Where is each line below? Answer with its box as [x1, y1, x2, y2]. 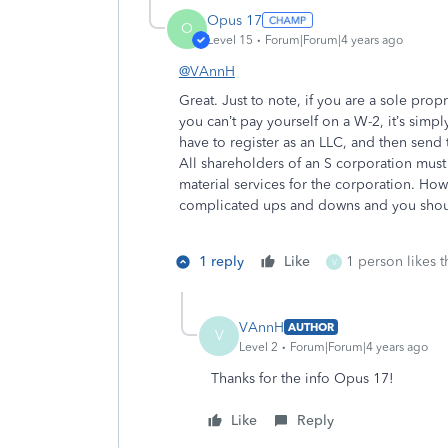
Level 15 [207, 32, 253, 47]
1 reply [199, 253, 244, 270]
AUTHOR [288, 320, 334, 334]
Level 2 [239, 339, 278, 354]
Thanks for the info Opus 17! [211, 370, 394, 387]
